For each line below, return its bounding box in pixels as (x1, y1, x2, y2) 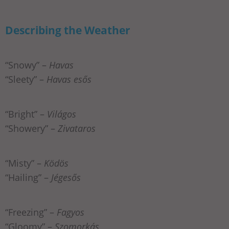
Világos (47, 107, 76, 120)
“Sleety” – (5, 73, 47, 85)
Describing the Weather (5, 22, 130, 37)
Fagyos (57, 205, 192, 218)
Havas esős (47, 73, 91, 85)
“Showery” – (5, 122, 58, 134)
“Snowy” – (5, 58, 49, 71)
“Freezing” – (5, 205, 57, 218)
